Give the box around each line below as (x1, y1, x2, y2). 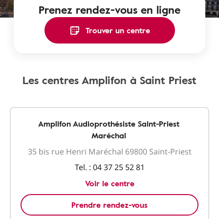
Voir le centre (85, 177, 134, 189)
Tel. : (74, 162, 91, 173)
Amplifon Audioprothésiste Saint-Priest (38, 118, 179, 130)
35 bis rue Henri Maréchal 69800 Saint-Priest (27, 146, 192, 157)
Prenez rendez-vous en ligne (39, 1, 180, 18)
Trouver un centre (86, 24, 150, 36)
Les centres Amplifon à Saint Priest (22, 72, 197, 88)
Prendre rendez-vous (71, 199, 148, 211)
